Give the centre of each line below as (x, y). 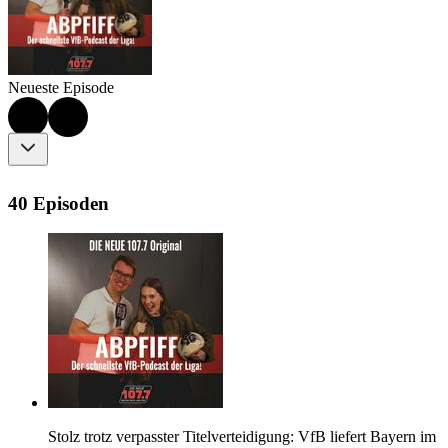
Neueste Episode (61, 88)
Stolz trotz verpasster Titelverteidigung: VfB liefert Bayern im (242, 437)
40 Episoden (58, 203)
